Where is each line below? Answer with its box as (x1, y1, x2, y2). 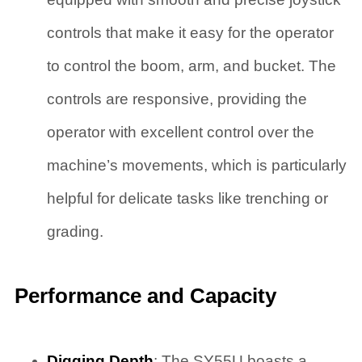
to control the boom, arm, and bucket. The (46, 57, 336, 75)
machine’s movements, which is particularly (46, 157, 347, 175)
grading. (46, 223, 103, 241)
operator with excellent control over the (46, 124, 314, 141)
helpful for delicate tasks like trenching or (46, 190, 328, 208)
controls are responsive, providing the (46, 90, 307, 108)
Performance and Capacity (14, 284, 276, 309)
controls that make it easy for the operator (46, 24, 334, 42)
